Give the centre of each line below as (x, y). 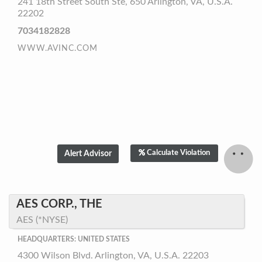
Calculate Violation (178, 153)
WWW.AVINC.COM (58, 49)
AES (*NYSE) (42, 220)
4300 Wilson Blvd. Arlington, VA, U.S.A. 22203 (113, 256)
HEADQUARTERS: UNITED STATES (74, 239)
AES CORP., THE (59, 204)
